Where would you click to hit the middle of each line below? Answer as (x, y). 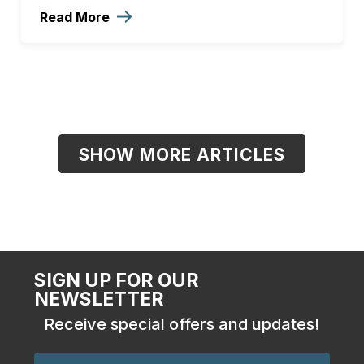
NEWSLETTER (99, 299)
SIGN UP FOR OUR (116, 280)
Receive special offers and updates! (182, 324)
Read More (76, 17)
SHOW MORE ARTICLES (182, 154)
